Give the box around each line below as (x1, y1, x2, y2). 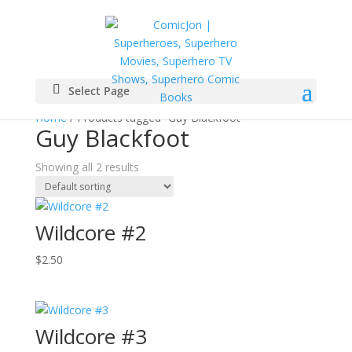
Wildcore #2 (35, 218, 147, 247)
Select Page (68, 83, 130, 98)
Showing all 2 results (35, 159, 139, 174)
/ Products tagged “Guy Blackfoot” (66, 110, 244, 125)
